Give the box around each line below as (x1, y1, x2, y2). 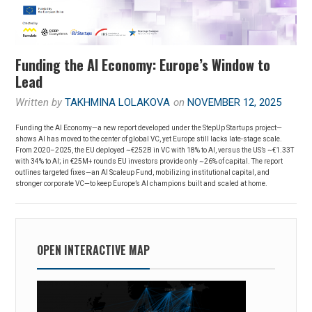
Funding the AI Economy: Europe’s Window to (15, 54, 271, 75)
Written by (15, 95, 65, 109)
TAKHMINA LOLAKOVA (65, 95, 171, 109)
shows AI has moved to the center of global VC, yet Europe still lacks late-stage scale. (15, 134, 283, 143)
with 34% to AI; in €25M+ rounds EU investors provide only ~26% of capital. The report (15, 157, 283, 165)
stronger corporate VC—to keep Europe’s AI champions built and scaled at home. (15, 179, 268, 187)
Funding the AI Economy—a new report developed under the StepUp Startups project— (15, 123, 283, 132)
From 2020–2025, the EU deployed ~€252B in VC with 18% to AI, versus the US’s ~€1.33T (15, 146, 295, 154)
